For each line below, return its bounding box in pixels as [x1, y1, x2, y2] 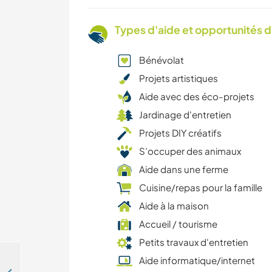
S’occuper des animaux [139, 145, 241, 157]
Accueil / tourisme [139, 218, 217, 230]
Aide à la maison [139, 200, 209, 212]
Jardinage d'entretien [139, 109, 231, 121]
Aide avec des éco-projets [139, 90, 254, 103]
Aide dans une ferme [139, 163, 228, 175]
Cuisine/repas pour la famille [139, 182, 262, 194]
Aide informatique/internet [139, 254, 255, 267]
